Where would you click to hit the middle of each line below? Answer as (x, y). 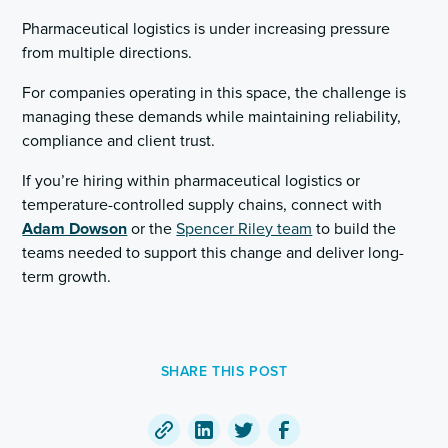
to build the (354, 229)
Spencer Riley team (244, 229)
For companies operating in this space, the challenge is (214, 93)
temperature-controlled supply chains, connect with (202, 205)
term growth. (67, 277)
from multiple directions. (107, 53)
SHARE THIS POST (224, 372)
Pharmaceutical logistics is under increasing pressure (206, 29)
